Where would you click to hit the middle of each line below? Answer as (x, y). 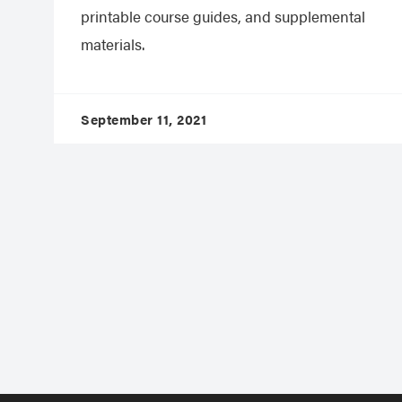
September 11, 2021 (144, 118)
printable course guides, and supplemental (223, 16)
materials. (113, 44)
